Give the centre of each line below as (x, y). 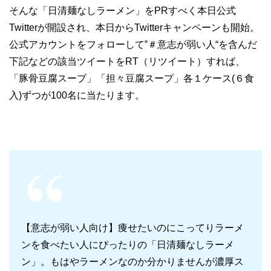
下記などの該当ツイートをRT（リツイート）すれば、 (127, 61)
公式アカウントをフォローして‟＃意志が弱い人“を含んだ (133, 44)
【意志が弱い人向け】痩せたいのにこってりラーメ (132, 227)
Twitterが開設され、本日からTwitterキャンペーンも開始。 (134, 27)
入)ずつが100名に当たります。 (77, 95)
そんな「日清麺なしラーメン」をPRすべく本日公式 (122, 10)
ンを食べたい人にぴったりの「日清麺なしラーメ (128, 244)
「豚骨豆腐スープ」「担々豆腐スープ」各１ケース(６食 (132, 78)
